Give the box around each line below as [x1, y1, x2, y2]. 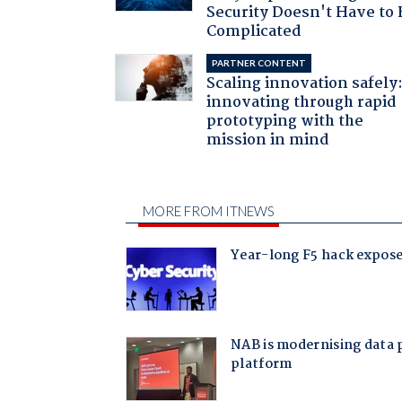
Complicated [206, 19, 302, 44]
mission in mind [206, 127, 330, 153]
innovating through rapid [206, 90, 398, 115]
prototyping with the [206, 109, 364, 134]
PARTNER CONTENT [212, 57, 307, 68]
